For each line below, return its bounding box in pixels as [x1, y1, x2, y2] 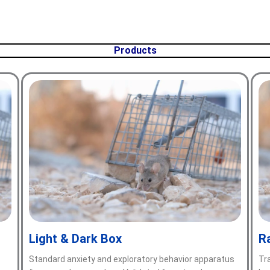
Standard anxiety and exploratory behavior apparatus [29, 254, 234, 264]
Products [113, 45, 157, 56]
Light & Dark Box [29, 231, 122, 246]
